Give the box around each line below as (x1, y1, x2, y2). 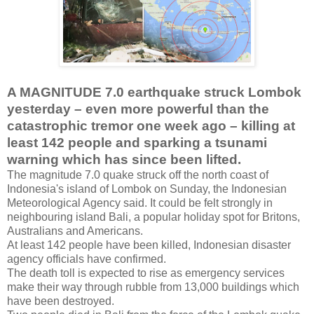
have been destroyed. (7, 295, 114, 308)
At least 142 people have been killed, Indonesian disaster (7, 239, 291, 252)
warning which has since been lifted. (7, 152, 241, 168)
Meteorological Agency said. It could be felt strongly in (7, 197, 273, 210)
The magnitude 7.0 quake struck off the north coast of (7, 169, 268, 182)
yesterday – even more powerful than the (7, 102, 269, 117)
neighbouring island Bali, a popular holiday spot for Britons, (7, 211, 300, 224)
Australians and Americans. (7, 225, 143, 238)
